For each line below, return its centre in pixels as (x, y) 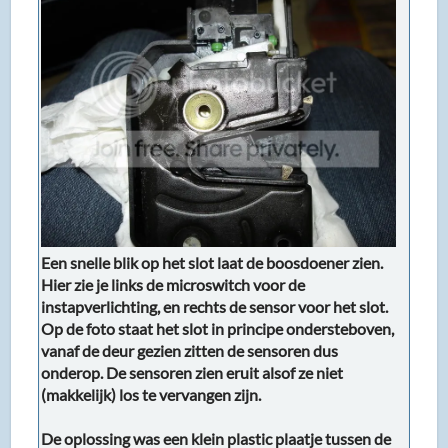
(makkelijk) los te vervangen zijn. (151, 394)
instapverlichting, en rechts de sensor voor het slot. (215, 306)
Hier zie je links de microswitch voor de (173, 284)
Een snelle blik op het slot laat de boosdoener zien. (212, 262)
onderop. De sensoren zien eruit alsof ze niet (192, 372)
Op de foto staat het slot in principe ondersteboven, (218, 328)
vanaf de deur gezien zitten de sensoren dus (190, 350)
